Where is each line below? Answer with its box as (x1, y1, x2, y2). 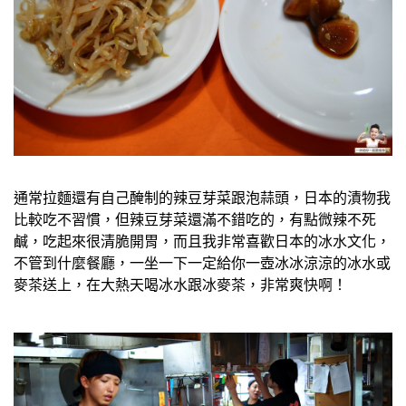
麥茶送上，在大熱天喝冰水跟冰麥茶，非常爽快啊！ (14, 275, 347, 294)
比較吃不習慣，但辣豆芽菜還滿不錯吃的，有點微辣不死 (14, 210, 376, 228)
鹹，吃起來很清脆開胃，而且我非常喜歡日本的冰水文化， (14, 232, 391, 250)
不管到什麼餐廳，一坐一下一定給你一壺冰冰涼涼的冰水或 (14, 254, 391, 272)
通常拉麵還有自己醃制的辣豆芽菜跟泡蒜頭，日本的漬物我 (14, 188, 391, 207)
